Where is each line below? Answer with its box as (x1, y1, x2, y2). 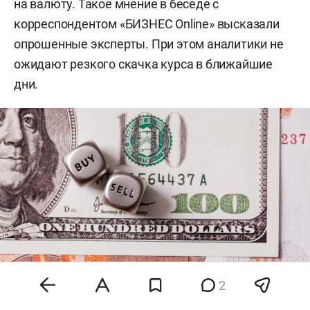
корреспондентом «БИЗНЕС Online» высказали (14, 16, 280, 31)
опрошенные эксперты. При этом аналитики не (14, 36, 284, 51)
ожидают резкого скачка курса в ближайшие (14, 56, 273, 71)
